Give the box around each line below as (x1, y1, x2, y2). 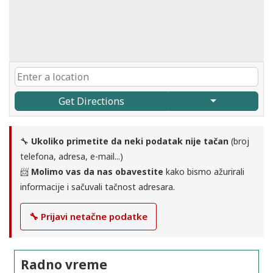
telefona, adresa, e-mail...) (20, 151, 123, 163)
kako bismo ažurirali (163, 166, 244, 178)
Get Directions (58, 94, 125, 108)
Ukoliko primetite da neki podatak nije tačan (31, 135, 229, 147)
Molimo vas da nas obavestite (31, 166, 163, 178)
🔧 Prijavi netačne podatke (29, 210, 147, 223)
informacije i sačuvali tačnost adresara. (20, 181, 175, 193)
